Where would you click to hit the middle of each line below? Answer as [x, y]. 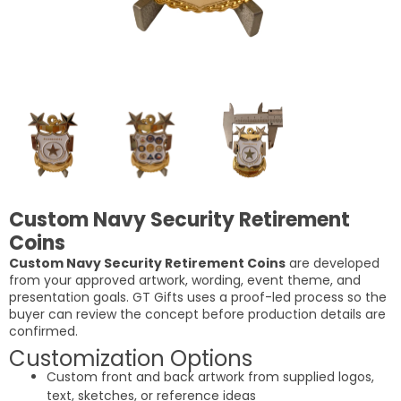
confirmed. [43, 331]
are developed [333, 263]
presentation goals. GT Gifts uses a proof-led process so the [198, 297]
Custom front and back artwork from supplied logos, [210, 377]
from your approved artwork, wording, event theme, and [185, 280]
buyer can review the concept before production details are [197, 314]
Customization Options [131, 358]
